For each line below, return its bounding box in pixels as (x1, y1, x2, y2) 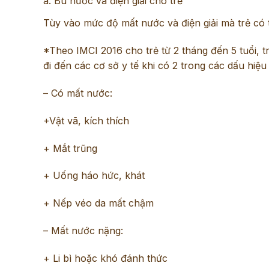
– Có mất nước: (43, 87, 112, 100)
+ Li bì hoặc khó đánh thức (43, 252, 168, 264)
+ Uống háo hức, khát (43, 169, 145, 182)
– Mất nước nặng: (43, 225, 123, 237)
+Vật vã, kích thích (43, 114, 129, 127)
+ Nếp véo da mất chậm (43, 197, 154, 210)
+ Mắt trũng (43, 142, 97, 154)
